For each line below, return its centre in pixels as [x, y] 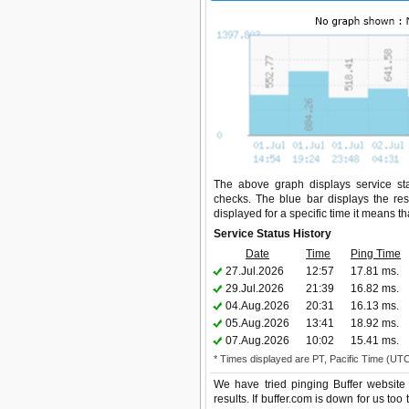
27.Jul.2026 [255, 271]
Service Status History [273, 234]
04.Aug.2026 [257, 306]
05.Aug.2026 [257, 323]
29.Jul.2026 [255, 288]
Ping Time [376, 254]
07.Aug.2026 [257, 341]
